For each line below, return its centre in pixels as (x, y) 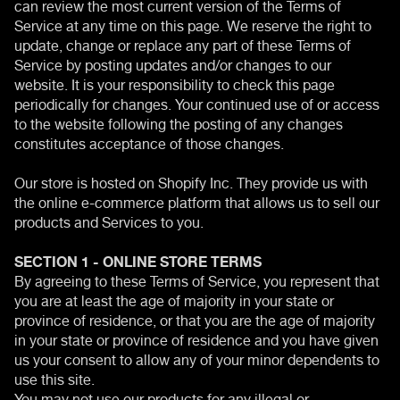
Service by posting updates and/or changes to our (173, 63)
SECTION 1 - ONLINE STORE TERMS (138, 259)
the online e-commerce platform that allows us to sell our (197, 200)
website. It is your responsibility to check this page (175, 83)
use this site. (54, 377)
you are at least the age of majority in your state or (174, 299)
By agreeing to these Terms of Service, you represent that (197, 279)
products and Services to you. (109, 220)
